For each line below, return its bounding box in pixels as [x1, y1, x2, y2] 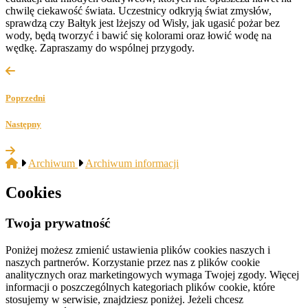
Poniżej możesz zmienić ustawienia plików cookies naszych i [5, 243, 270, 256]
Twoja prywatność [5, 216, 110, 231]
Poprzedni [5, 93, 45, 104]
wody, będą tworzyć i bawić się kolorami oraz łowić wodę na [5, 29, 272, 41]
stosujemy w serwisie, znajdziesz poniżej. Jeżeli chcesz [5, 293, 243, 305]
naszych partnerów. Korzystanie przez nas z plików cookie [5, 256, 260, 268]
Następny [5, 119, 41, 130]
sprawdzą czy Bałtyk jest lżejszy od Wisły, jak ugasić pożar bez [5, 16, 280, 29]
